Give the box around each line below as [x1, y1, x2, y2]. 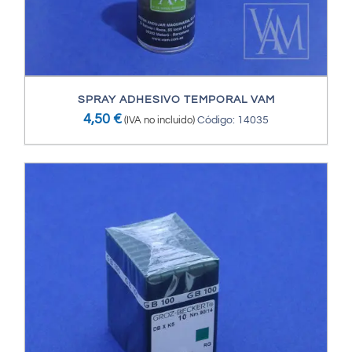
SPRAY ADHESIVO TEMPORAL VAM [77, 94, 275, 106]
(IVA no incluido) [124, 115, 195, 126]
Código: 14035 [197, 115, 269, 126]
